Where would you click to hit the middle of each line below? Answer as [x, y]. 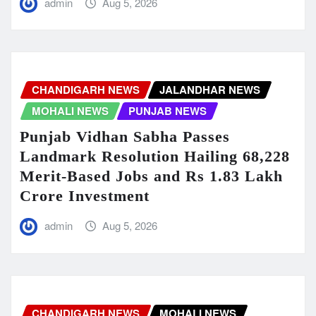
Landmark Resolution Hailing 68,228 [155, 157]
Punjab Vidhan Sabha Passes [125, 137]
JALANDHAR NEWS [210, 90]
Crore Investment [85, 196]
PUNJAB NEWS [168, 111]
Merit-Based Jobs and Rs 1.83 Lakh [151, 176]
